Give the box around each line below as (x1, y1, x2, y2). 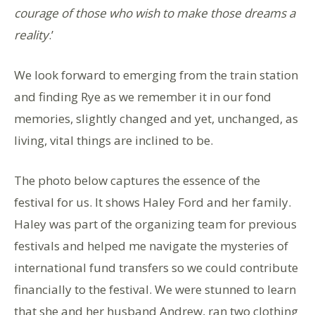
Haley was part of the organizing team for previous (14, 216, 297, 233)
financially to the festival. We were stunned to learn (14, 281, 296, 298)
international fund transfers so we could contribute (14, 259, 298, 276)
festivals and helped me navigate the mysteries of (14, 238, 288, 255)
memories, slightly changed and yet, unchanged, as (14, 110, 298, 127)
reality (14, 27, 49, 44)
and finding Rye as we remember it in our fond (14, 89, 271, 105)
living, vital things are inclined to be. (14, 132, 213, 149)
